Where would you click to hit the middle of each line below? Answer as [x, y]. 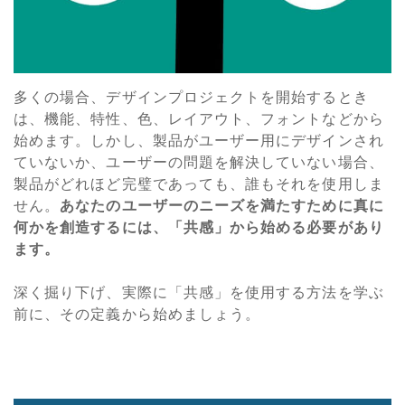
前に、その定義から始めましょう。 [137, 315]
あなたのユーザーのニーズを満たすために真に [222, 206]
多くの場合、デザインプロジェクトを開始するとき [191, 98]
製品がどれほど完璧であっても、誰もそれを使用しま [199, 184]
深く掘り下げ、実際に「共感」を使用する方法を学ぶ [199, 293]
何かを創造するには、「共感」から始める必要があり [199, 228]
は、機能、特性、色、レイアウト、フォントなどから [199, 119]
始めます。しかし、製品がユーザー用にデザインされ [199, 141]
